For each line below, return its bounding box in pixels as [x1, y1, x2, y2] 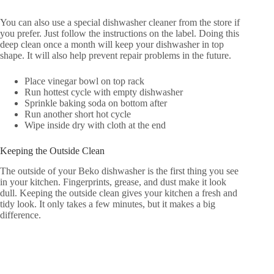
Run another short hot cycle [24, 108, 131, 119]
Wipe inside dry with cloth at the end [24, 119, 166, 130]
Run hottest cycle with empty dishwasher [24, 86, 183, 97]
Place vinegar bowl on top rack [24, 75, 144, 86]
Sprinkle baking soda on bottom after [24, 97, 167, 108]
